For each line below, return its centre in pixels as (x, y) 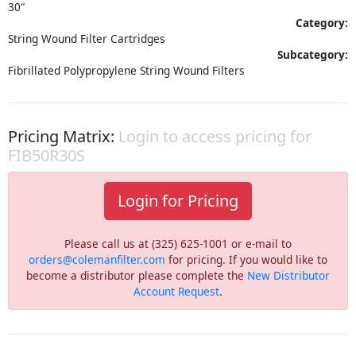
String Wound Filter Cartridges (87, 39)
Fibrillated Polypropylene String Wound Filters (126, 70)
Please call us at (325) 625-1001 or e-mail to (178, 244)
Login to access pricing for (215, 136)
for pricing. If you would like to (246, 259)
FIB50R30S (46, 155)
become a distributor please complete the (137, 275)
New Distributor (288, 275)
